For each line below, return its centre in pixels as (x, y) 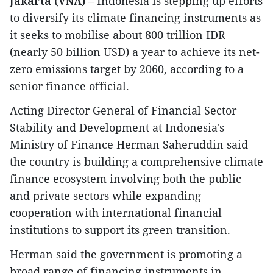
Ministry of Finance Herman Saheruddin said (129, 145)
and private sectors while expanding (105, 196)
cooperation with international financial (116, 213)
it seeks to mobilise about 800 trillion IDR (118, 35)
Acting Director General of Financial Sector (123, 111)
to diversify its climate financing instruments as (135, 18)
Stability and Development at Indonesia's (117, 128)
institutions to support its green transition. (120, 230)
